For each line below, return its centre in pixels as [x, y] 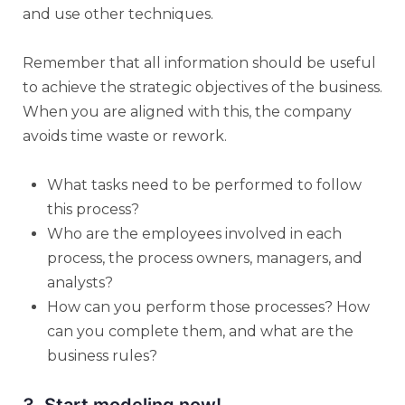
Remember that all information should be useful [199, 62]
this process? [93, 209]
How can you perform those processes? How [208, 306]
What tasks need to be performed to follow [204, 184]
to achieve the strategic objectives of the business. [202, 87]
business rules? [102, 355]
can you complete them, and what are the [200, 331]
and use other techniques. [118, 14]
